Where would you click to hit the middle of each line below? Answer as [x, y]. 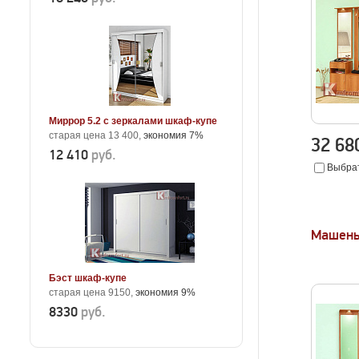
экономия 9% [165, 292]
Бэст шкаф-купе [88, 278]
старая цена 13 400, [96, 135]
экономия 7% [173, 135]
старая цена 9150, [92, 292]
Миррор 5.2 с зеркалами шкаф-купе [133, 121]
